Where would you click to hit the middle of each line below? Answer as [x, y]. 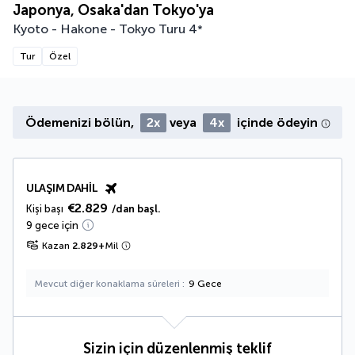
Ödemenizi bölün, [81, 122]
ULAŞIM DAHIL [62, 188]
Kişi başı [45, 208]
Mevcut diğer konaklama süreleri [108, 283]
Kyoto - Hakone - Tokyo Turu [99, 29]
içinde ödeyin [275, 122]
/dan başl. [136, 208]
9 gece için [52, 225]
